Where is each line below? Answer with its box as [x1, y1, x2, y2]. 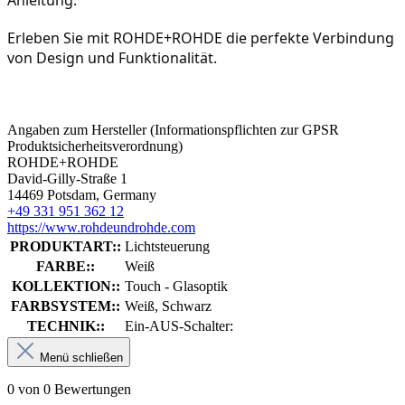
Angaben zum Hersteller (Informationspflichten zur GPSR [7, 122, 339, 138]
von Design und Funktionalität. [7, 48, 217, 69]
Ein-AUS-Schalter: [125, 318, 233, 334]
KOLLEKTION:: [11, 278, 120, 295]
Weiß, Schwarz [125, 298, 212, 315]
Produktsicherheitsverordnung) [7, 138, 183, 155]
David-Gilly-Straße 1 [7, 171, 127, 187]
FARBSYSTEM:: [11, 298, 120, 315]
